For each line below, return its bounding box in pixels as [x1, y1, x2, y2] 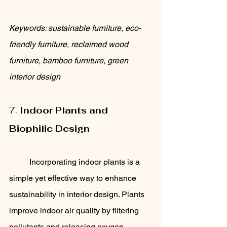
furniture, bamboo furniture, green [9, 56, 130, 66]
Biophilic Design [9, 123, 90, 135]
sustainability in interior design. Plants [9, 190, 146, 200]
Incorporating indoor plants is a [9, 157, 29, 167]
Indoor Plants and [20, 104, 110, 117]
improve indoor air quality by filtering [9, 206, 141, 216]
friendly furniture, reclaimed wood [9, 40, 130, 50]
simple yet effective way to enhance [9, 173, 138, 183]
